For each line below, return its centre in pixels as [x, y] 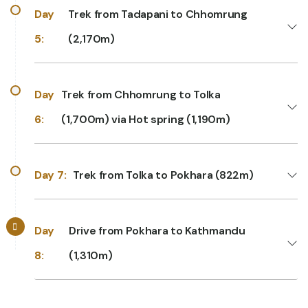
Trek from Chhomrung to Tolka [141, 94]
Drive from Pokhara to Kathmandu [157, 230]
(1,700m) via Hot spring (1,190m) [146, 119]
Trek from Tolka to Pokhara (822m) [163, 175]
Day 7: [51, 175]
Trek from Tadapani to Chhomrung [158, 14]
